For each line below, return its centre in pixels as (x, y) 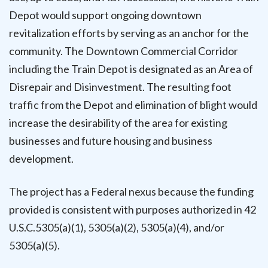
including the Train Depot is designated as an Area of (131, 68)
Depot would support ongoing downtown (105, 15)
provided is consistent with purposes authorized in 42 (133, 209)
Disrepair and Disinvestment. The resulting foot (120, 86)
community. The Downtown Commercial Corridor (124, 51)
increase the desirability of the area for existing (118, 122)
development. (41, 158)
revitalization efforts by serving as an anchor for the (129, 33)
